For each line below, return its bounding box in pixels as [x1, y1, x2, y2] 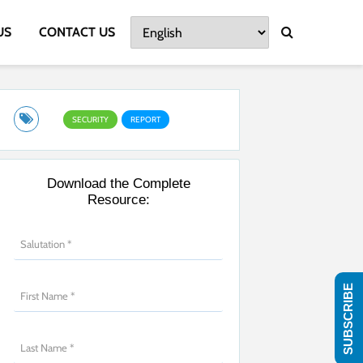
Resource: [87, 192, 150, 207]
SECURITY [72, 114, 109, 125]
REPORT [130, 114, 160, 125]
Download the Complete [46, 176, 190, 191]
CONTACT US [39, 24, 115, 40]
